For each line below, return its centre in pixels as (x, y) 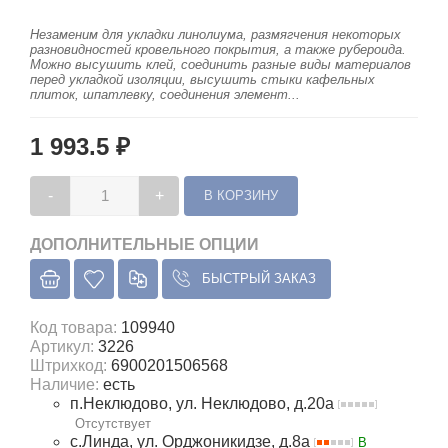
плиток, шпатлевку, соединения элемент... (165, 94)
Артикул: (64, 346)
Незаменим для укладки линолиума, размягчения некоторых (215, 34)
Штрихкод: (70, 365)
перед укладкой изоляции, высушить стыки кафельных (202, 79)
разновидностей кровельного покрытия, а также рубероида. (218, 49)
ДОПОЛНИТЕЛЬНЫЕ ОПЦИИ (144, 244)
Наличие (62, 384)
